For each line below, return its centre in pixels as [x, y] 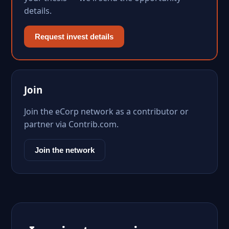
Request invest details [74, 37]
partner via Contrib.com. [71, 124]
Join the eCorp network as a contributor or [106, 111]
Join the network [65, 150]
